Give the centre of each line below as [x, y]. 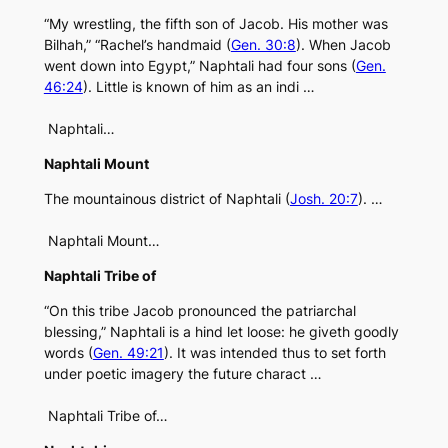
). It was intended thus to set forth [274, 353]
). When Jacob [343, 45]
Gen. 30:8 [263, 45]
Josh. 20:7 [323, 199]
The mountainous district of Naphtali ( [166, 199]
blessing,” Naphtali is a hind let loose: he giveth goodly [221, 332]
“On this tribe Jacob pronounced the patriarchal [199, 311]
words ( [68, 353]
